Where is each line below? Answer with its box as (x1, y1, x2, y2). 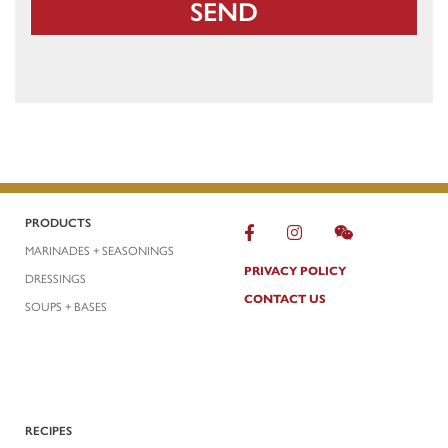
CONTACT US (244, 288, 326, 307)
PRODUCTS (25, 212, 91, 231)
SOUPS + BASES (25, 296, 107, 315)
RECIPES (25, 420, 72, 439)
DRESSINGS (25, 268, 86, 287)
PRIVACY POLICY (244, 260, 346, 279)
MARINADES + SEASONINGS (25, 240, 174, 259)
